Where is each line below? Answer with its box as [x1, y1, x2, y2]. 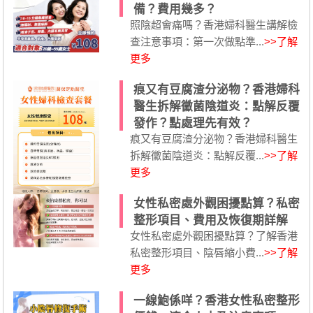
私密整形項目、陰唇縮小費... [129, 247, 264, 259]
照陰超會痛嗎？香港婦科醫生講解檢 [129, 19, 298, 31]
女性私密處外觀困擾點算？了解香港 [129, 230, 298, 242]
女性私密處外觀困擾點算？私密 [133, 197, 300, 211]
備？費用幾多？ [133, 3, 217, 17]
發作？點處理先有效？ [133, 117, 252, 131]
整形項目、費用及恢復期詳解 [133, 214, 288, 228]
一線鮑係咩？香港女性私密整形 [133, 294, 300, 308]
